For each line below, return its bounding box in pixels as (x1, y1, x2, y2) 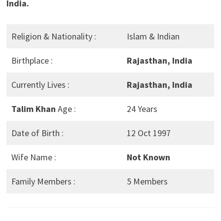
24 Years (126, 103, 157, 115)
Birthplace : (11, 55, 53, 67)
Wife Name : (11, 151, 56, 163)
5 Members (126, 176, 168, 187)
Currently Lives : (11, 79, 70, 91)
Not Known (126, 151, 170, 163)
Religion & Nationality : (11, 31, 96, 42)
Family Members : (11, 176, 75, 187)
